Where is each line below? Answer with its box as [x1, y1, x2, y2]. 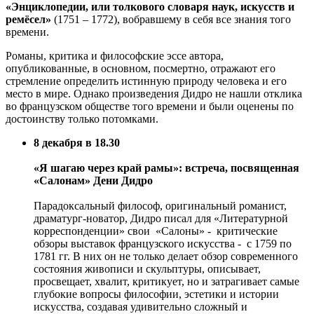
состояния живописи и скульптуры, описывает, [34, 263, 261, 275]
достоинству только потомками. [6, 113, 158, 125]
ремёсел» [6, 13, 51, 26]
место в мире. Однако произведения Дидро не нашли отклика [6, 88, 302, 100]
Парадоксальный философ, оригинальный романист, [34, 200, 287, 212]
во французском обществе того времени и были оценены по [6, 100, 294, 113]
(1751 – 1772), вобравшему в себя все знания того [51, 13, 291, 26]
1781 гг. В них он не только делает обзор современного [34, 250, 298, 263]
